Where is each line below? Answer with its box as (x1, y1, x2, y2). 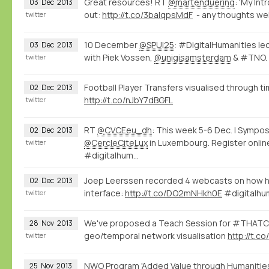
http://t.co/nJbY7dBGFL (84, 94, 173, 106)
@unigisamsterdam (154, 51, 231, 63)
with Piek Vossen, (84, 51, 154, 63)
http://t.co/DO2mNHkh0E (125, 187, 222, 199)
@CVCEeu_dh (97, 124, 152, 136)
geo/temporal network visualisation (84, 229, 228, 241)
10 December (84, 38, 139, 50)
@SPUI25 (139, 38, 174, 50)
